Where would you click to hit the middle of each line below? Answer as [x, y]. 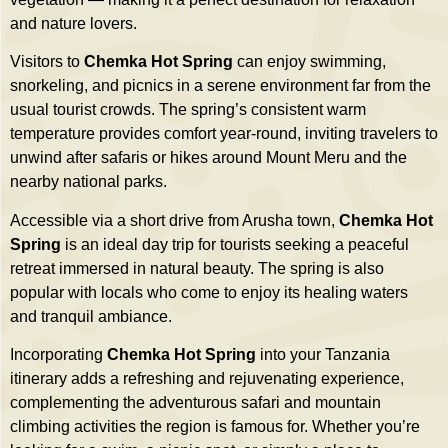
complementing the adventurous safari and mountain [195, 403]
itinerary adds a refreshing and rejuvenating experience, [207, 379]
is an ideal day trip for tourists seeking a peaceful [235, 244]
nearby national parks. [88, 182]
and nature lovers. [73, 23]
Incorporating [58, 355]
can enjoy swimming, [309, 62]
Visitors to [47, 62]
